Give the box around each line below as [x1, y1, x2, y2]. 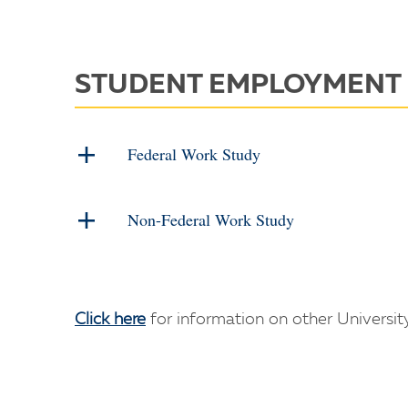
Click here [75, 311, 146, 328]
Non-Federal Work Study [127, 209, 294, 230]
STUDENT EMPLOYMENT [75, 72, 402, 99]
